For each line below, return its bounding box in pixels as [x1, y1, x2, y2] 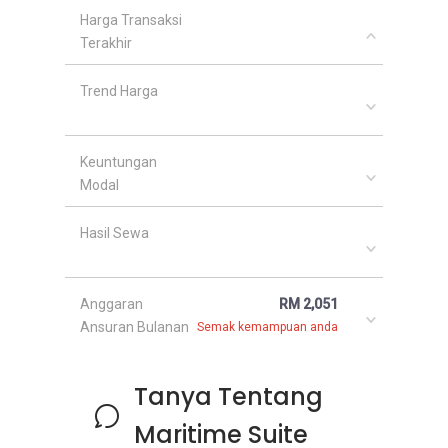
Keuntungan [80, 154, 157, 170]
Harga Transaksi [80, 12, 182, 28]
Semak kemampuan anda [197, 320, 338, 334]
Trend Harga [80, 83, 158, 99]
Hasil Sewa [80, 225, 149, 241]
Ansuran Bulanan [80, 319, 189, 335]
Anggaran [80, 296, 143, 312]
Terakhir [80, 35, 132, 51]
